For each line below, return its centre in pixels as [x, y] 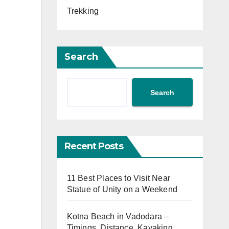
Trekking [83, 11]
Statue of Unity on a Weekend [122, 190]
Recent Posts [94, 146]
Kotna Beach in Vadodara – [118, 217]
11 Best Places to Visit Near [119, 178]
